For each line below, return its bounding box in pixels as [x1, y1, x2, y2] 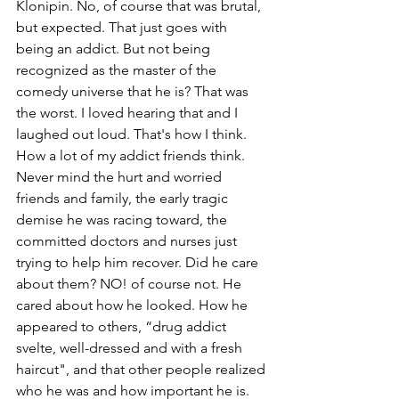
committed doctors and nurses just [16, 232, 240, 250]
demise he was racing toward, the [16, 211, 231, 229]
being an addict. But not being [16, 40, 214, 58]
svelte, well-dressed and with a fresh [16, 339, 246, 357]
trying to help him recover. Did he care [16, 254, 262, 272]
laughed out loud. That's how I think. [16, 126, 250, 143]
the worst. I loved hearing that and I [16, 104, 241, 122]
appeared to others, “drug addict [16, 318, 230, 336]
